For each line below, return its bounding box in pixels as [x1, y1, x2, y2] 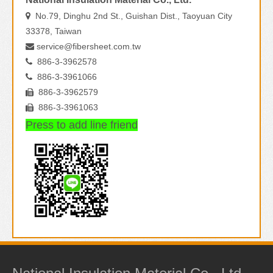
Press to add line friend [26, 119, 138, 131]
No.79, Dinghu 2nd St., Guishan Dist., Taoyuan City [30, 11, 232, 21]
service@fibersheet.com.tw [37, 41, 141, 51]
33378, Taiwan [26, 26, 82, 36]
